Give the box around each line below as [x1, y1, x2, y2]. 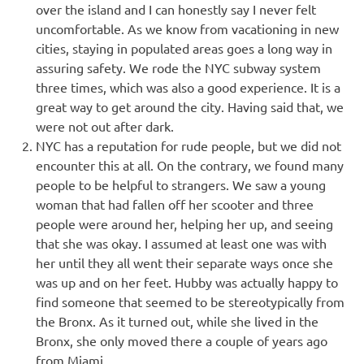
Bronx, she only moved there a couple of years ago [36, 332, 327, 349]
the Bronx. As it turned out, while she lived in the [36, 313, 318, 330]
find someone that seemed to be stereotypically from [36, 293, 344, 310]
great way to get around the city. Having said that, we [36, 98, 344, 115]
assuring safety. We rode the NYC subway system [36, 59, 321, 76]
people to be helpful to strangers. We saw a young [36, 176, 326, 193]
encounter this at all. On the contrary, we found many [36, 157, 344, 174]
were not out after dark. [36, 118, 174, 135]
